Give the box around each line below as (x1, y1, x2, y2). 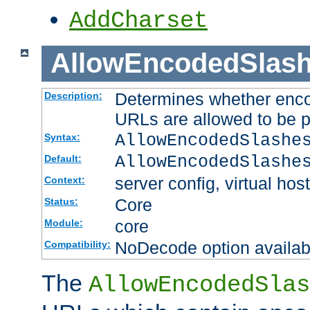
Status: (44, 195, 78, 207)
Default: (44, 152, 82, 164)
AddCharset (69, 8, 208, 35)
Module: (44, 217, 83, 228)
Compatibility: (44, 238, 111, 250)
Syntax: (44, 131, 80, 143)
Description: (44, 89, 102, 101)
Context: (44, 174, 85, 185)
